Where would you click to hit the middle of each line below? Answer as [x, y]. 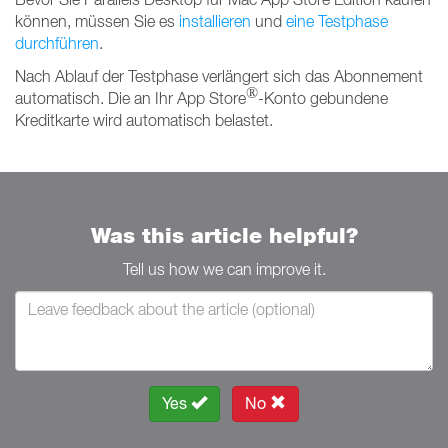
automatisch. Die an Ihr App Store [130, 98]
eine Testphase [337, 21]
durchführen [57, 43]
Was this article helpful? [224, 235]
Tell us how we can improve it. [224, 269]
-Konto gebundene [323, 98]
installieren [215, 21]
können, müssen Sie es [97, 21]
